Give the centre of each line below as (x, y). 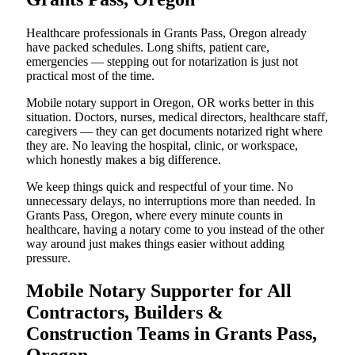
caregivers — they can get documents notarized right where (174, 131)
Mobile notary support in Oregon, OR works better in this (170, 102)
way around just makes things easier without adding (155, 243)
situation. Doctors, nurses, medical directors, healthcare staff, (177, 116)
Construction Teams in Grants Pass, (172, 334)
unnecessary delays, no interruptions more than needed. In (171, 200)
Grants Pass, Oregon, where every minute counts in (155, 215)
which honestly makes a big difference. (124, 159)
